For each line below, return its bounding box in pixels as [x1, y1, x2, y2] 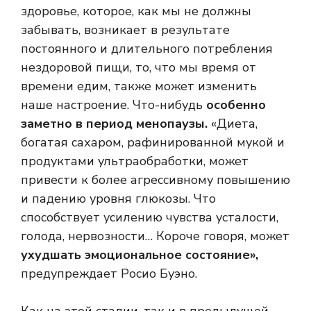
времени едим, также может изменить [21, 78, 257, 95]
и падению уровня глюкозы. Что [21, 190, 216, 208]
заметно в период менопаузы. [21, 115, 208, 133]
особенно [206, 96, 266, 114]
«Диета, [208, 115, 258, 133]
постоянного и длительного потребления [21, 40, 273, 58]
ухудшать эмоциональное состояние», [21, 246, 258, 264]
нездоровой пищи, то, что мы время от [21, 59, 256, 76]
